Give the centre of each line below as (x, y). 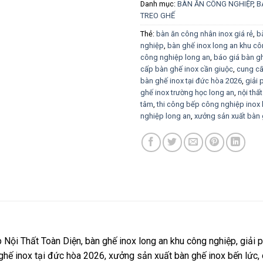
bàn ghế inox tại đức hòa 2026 (191, 80)
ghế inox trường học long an (187, 92)
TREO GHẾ (158, 15)
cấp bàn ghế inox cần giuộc (187, 69)
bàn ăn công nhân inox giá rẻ (205, 33)
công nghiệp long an (175, 57)
